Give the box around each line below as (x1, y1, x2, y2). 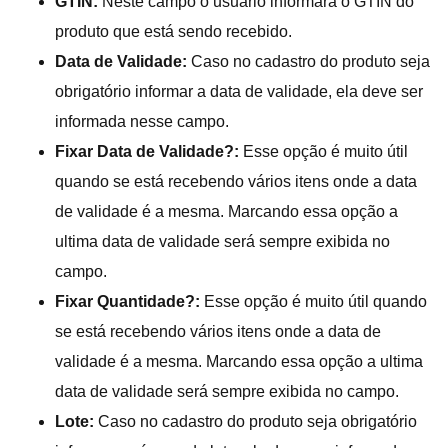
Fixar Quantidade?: (55, 293, 200, 311)
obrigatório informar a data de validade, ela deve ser (55, 83, 423, 101)
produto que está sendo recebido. (55, 23, 292, 41)
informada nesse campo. (55, 113, 229, 131)
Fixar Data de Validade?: (55, 143, 239, 161)
